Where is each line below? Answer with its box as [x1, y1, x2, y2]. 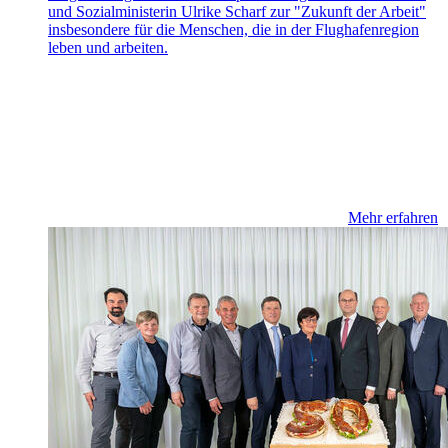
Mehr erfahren [348, 209, 438, 227]
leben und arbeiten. [48, 39, 168, 57]
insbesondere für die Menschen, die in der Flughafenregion [48, 21, 419, 39]
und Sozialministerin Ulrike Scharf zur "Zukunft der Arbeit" [48, 3, 426, 21]
